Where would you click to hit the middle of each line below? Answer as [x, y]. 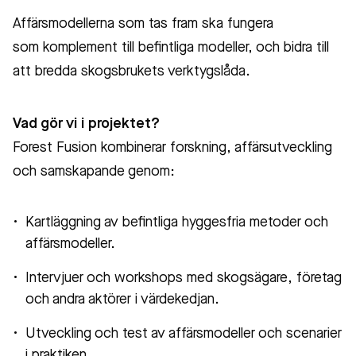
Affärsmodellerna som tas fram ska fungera [143, 24]
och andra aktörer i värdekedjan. [122, 300]
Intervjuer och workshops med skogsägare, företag [184, 278]
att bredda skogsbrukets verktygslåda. [132, 72]
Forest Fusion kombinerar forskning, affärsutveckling [172, 148]
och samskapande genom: [94, 172]
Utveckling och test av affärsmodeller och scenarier [184, 334]
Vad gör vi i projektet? [86, 124]
